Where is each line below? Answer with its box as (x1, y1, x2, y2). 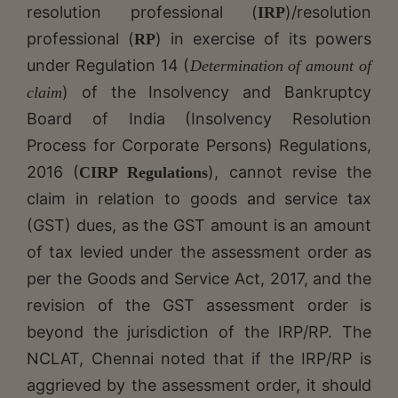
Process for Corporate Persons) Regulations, (27, 135, 371, 155)
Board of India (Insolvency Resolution (27, 108, 371, 128)
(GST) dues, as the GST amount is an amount (27, 215, 371, 235)
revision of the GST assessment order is (27, 295, 371, 314)
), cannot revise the (208, 162, 372, 181)
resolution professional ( (27, 2, 258, 21)
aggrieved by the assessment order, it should (27, 375, 371, 394)
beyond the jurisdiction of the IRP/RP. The (27, 322, 371, 341)
